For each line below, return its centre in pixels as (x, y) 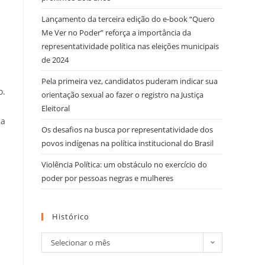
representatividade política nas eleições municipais (130, 46)
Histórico (71, 216)
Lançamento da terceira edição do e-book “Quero (128, 19)
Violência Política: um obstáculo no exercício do (124, 164)
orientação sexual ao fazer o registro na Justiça (122, 94)
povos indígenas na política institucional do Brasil (127, 143)
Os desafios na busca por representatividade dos (127, 129)
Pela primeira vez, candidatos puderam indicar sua (130, 81)
